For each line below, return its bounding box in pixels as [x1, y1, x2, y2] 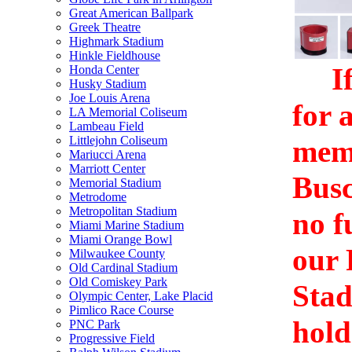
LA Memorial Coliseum [69, 105, 187, 119]
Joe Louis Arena [69, 91, 150, 104]
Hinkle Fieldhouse [69, 49, 160, 62]
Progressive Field [69, 332, 155, 345]
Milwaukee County [69, 247, 165, 260]
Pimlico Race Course [69, 303, 174, 317]
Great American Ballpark [69, 6, 193, 20]
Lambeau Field [69, 119, 144, 133]
